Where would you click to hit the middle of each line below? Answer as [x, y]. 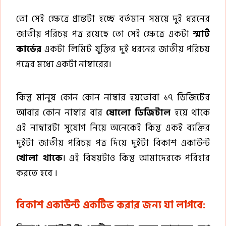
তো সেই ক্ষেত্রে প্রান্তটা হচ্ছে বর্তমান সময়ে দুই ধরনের [113, 19]
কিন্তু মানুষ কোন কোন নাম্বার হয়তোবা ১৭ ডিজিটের [113, 97]
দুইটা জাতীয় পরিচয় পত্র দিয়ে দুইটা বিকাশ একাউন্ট [113, 143]
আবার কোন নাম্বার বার [61, 112]
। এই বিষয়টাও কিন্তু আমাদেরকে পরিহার [136, 158]
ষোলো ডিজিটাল [138, 112]
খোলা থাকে [39, 158]
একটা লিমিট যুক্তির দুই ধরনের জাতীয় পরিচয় [126, 49]
